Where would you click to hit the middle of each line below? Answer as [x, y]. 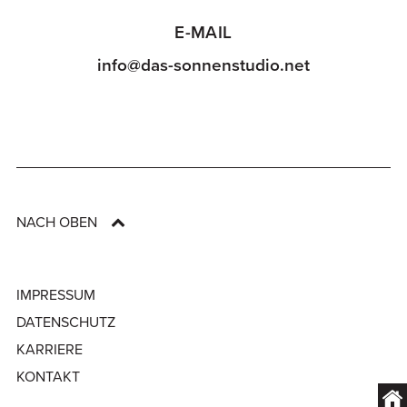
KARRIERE [49, 349]
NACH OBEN [56, 222]
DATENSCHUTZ [65, 322]
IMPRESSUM [55, 295]
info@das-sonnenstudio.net [203, 65]
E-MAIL [203, 33]
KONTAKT [48, 377]
